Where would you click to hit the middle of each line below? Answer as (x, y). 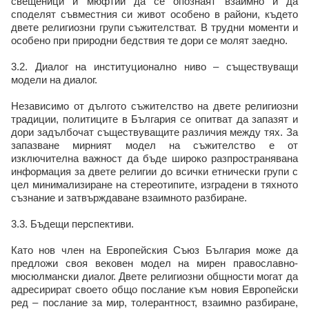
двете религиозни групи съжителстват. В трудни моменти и (154, 27)
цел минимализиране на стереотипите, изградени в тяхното (154, 185)
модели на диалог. (54, 80)
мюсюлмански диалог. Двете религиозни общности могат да (154, 276)
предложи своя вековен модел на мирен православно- (154, 263)
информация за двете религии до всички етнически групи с (154, 171)
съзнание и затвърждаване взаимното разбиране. (129, 198)
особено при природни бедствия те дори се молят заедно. (149, 40)
